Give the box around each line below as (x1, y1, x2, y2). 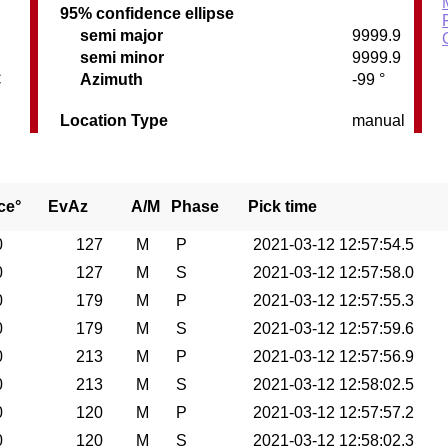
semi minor (80, 49, 165, 66)
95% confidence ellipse (60, 5, 235, 22)
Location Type (60, 112, 169, 129)
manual (352, 112, 406, 129)
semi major (80, 27, 164, 44)
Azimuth (80, 71, 144, 88)
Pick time (248, 198, 318, 215)
